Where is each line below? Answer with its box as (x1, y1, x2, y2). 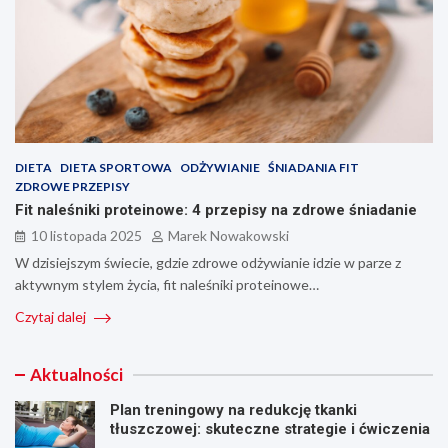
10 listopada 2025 (31, 227, 142, 245)
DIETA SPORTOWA (60, 160, 172, 176)
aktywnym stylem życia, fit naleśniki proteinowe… (15, 276, 319, 294)
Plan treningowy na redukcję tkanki (110, 401, 357, 420)
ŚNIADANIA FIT (268, 160, 359, 176)
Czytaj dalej (15, 308, 89, 326)
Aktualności (30, 364, 123, 386)
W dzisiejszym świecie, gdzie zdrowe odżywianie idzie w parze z (15, 254, 401, 272)
